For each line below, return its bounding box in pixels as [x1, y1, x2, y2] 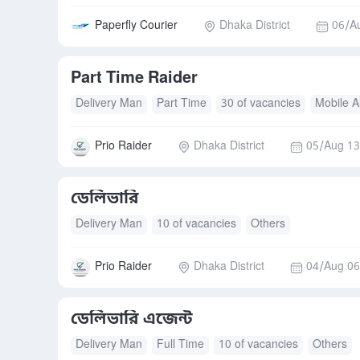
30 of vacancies [221, 96, 301, 112]
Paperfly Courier [95, 18, 178, 34]
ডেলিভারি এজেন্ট [71, 309, 193, 330]
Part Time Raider [71, 68, 198, 89]
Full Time [157, 337, 204, 353]
